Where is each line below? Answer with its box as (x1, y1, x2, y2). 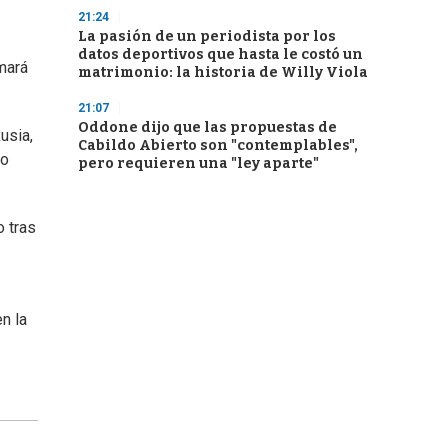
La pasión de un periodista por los (78, 28, 336, 45)
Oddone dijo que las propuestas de (78, 119, 337, 136)
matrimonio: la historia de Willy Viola (78, 64, 368, 81)
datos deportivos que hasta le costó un (78, 46, 363, 63)
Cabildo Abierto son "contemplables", (78, 137, 358, 154)
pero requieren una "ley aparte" (78, 155, 319, 172)
